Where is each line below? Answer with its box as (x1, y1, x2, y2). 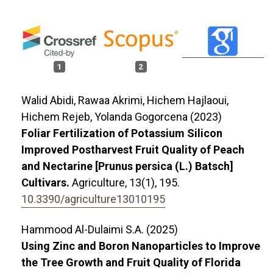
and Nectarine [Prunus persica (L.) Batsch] (21, 160, 233, 173)
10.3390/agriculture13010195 (21, 193, 165, 206)
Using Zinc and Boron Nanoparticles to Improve (21, 239, 260, 253)
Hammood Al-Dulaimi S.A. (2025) (21, 223, 178, 236)
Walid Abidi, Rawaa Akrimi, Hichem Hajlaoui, (21, 94, 229, 107)
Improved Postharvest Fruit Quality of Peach (21, 143, 244, 157)
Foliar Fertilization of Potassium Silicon (21, 127, 222, 140)
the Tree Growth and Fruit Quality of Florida (21, 256, 241, 269)
